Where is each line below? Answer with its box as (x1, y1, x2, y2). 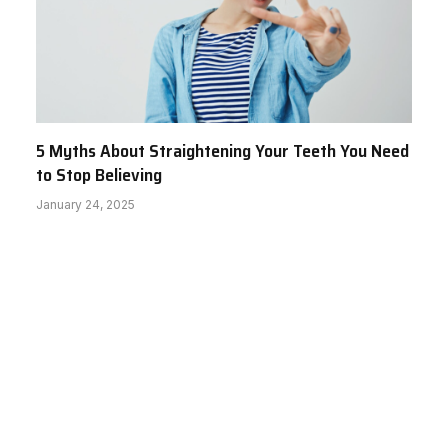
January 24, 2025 (36, 197, 135, 213)
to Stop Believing (36, 161, 162, 190)
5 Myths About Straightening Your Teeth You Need (36, 137, 409, 166)
